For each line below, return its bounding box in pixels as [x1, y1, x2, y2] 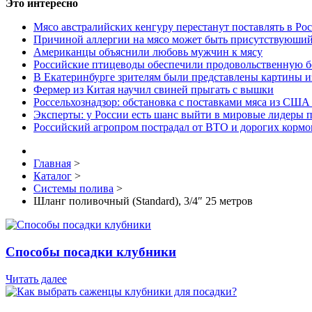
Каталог [33, 170, 72, 182]
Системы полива [33, 182, 114, 195]
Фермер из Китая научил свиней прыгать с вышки [33, 84, 274, 96]
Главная [33, 157, 71, 170]
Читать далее [6, 272, 67, 285]
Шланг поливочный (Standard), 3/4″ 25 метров [33, 195, 253, 208]
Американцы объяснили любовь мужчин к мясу [33, 46, 263, 58]
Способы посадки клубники [6, 244, 176, 259]
